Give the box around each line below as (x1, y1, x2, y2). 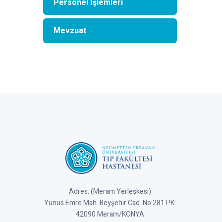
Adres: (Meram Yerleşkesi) (69, 186, 151, 197)
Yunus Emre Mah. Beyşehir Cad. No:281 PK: (44, 198, 176, 209)
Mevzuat (54, 25, 86, 37)
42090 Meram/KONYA (76, 209, 144, 220)
